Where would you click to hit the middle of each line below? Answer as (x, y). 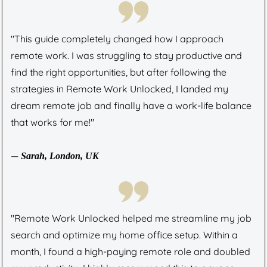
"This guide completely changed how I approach (117, 38)
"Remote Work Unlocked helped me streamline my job (131, 218)
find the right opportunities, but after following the (119, 72)
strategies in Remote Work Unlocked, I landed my (119, 89)
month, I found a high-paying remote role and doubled (131, 252)
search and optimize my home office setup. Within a (124, 235)
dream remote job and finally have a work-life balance (131, 105)
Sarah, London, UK (60, 156)
